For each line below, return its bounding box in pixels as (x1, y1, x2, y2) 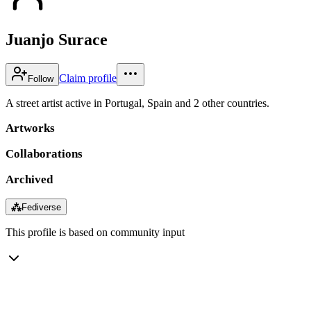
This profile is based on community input (6, 226, 185, 238)
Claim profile (59, 72, 117, 84)
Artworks (6, 121, 55, 135)
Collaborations (6, 146, 83, 160)
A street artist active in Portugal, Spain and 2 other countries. (6, 96, 269, 109)
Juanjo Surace (6, 30, 108, 49)
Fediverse (22, 201, 61, 212)
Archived (6, 172, 53, 186)
